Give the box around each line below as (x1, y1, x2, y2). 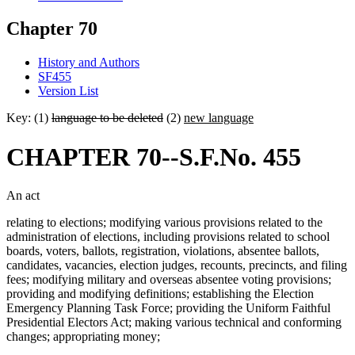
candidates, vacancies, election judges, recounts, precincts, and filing (6, 258, 347, 273)
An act (6, 189, 40, 203)
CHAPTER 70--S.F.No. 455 (6, 142, 301, 171)
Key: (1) (6, 111, 52, 125)
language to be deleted (52, 111, 163, 125)
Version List (38, 84, 98, 98)
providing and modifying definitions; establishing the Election (6, 287, 314, 301)
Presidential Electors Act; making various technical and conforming (6, 315, 342, 330)
